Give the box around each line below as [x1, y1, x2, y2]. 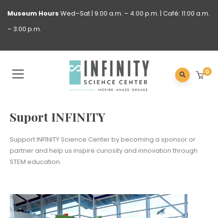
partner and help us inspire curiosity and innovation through [10, 145, 198, 155]
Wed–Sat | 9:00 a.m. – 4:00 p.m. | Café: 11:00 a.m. [60, 9, 210, 18]
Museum [7, 9, 37, 18]
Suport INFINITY [10, 108, 106, 125]
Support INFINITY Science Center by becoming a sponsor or [10, 134, 196, 144]
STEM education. [10, 157, 61, 166]
